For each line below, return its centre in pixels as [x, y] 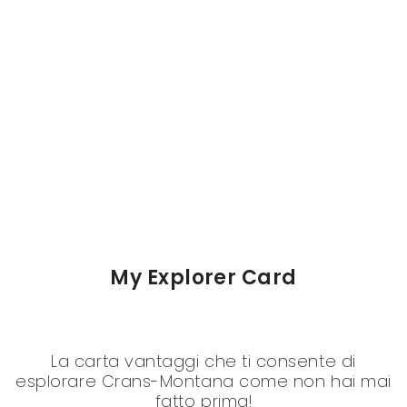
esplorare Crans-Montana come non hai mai [203, 381]
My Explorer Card [203, 277]
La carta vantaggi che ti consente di [203, 361]
